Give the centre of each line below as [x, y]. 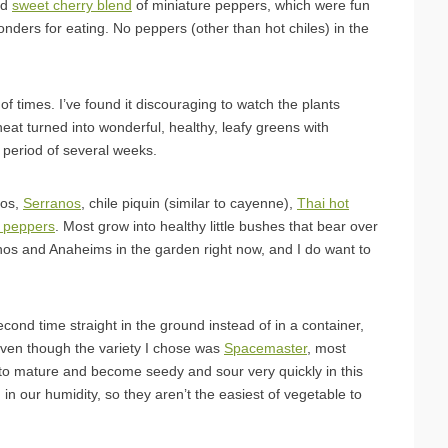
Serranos [52, 202]
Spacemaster [265, 347]
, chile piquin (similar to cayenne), [189, 202]
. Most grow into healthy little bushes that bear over [216, 225]
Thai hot [323, 202]
